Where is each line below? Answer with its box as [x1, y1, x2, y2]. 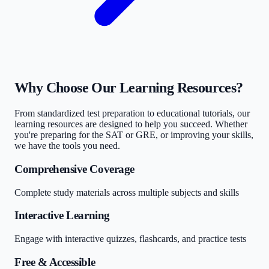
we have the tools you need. [14, 141, 120, 151]
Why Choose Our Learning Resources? [14, 80, 243, 96]
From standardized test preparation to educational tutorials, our [14, 108, 250, 119]
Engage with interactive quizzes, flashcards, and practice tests [14, 234, 246, 244]
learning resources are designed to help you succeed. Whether [14, 119, 247, 130]
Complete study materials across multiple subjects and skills [14, 187, 239, 198]
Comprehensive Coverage [14, 163, 134, 176]
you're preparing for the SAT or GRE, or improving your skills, [14, 130, 253, 141]
